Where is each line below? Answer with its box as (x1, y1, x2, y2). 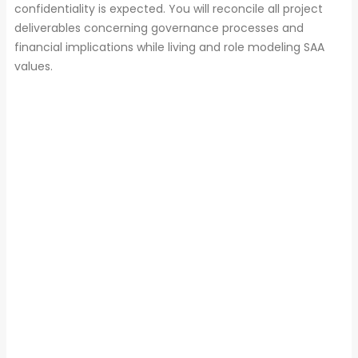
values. (14, 58, 53, 74)
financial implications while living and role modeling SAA (14, 38, 324, 55)
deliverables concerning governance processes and (14, 19, 304, 36)
